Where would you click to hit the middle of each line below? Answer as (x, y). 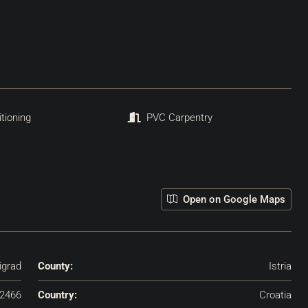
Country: (57, 295)
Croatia (275, 295)
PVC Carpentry (179, 117)
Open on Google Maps (233, 199)
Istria (280, 266)
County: (55, 266)
